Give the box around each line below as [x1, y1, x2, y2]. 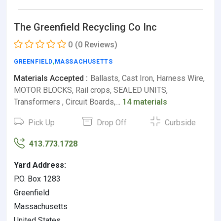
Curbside [163, 117, 196, 127]
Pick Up [26, 117, 55, 127]
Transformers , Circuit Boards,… [14, 97, 122, 107]
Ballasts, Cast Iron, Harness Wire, [90, 73, 205, 83]
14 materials [122, 97, 167, 107]
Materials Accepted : [14, 73, 88, 83]
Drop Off [94, 117, 127, 127]
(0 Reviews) [75, 39, 117, 49]
